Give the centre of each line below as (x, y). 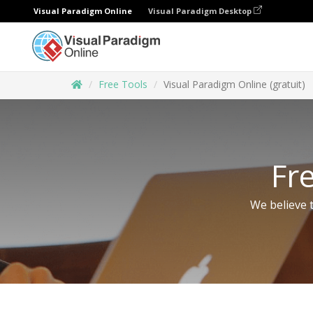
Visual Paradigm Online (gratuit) (234, 84)
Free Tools (123, 84)
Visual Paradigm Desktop (201, 11)
